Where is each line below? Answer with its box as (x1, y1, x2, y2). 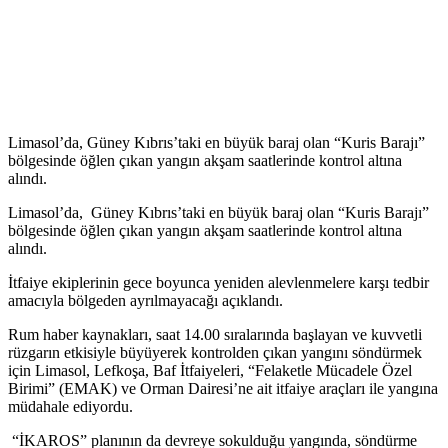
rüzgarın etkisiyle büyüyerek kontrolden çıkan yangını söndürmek (8, 343, 422, 361)
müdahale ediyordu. (8, 397, 133, 415)
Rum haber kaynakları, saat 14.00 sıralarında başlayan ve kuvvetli (8, 325, 422, 343)
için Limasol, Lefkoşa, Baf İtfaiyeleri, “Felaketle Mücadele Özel (8, 361, 412, 379)
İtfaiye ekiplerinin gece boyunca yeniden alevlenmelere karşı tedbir (8, 273, 429, 291)
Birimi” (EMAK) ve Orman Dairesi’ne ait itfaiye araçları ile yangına (8, 379, 438, 397)
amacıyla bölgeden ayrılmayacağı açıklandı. (8, 291, 283, 309)
